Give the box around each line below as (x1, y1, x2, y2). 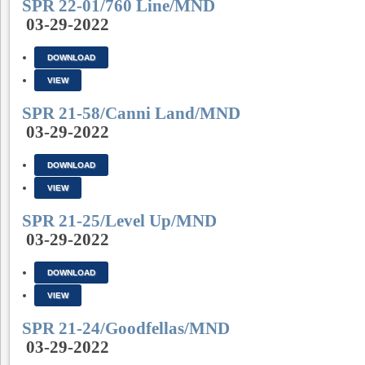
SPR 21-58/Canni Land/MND (22, 103, 240, 123)
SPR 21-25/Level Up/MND (22, 211, 217, 231)
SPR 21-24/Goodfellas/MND (22, 319, 230, 338)
